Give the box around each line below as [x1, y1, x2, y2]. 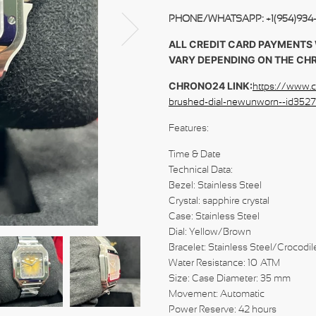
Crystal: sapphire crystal [169, 195, 269, 206]
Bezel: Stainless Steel [169, 179, 265, 190]
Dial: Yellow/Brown [169, 226, 251, 237]
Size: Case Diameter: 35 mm [169, 272, 291, 284]
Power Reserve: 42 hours [169, 303, 276, 315]
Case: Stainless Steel [169, 210, 260, 221]
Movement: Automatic [169, 288, 267, 299]
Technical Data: [169, 164, 233, 175]
